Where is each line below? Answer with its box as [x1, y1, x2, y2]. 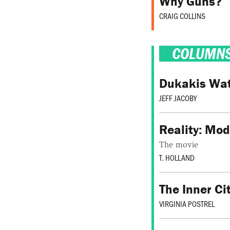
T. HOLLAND [159, 152, 195, 163]
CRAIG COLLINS [159, 10, 205, 22]
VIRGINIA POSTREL [159, 198, 215, 209]
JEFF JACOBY [159, 92, 197, 103]
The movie [159, 140, 198, 150]
